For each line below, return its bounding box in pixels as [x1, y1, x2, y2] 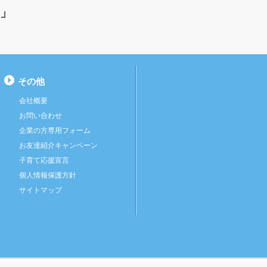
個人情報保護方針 [19, 171, 76, 179]
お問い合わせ [19, 111, 62, 120]
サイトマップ [19, 186, 62, 194]
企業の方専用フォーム [19, 126, 91, 135]
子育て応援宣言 [19, 156, 69, 164]
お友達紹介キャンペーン [19, 141, 98, 150]
